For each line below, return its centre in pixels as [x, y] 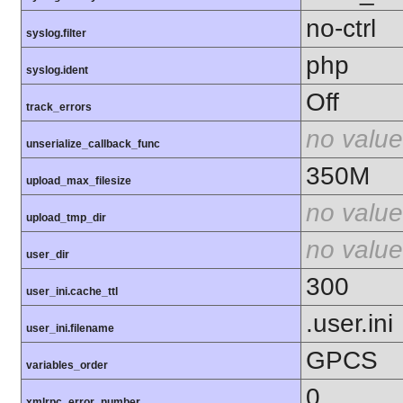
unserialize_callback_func [93, 144]
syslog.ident [57, 71]
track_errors [59, 107]
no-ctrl [341, 29]
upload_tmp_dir [66, 218]
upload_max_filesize [79, 181]
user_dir [48, 255]
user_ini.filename [70, 329]
